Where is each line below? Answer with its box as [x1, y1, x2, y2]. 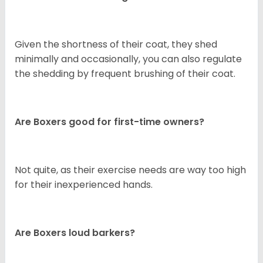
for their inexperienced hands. [15, 178, 153, 192]
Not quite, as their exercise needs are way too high [15, 163, 246, 177]
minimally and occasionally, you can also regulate [15, 52, 242, 66]
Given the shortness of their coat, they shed [15, 38, 217, 52]
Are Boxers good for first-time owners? [15, 115, 204, 129]
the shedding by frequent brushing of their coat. [15, 67, 235, 81]
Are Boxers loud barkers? [15, 226, 135, 240]
